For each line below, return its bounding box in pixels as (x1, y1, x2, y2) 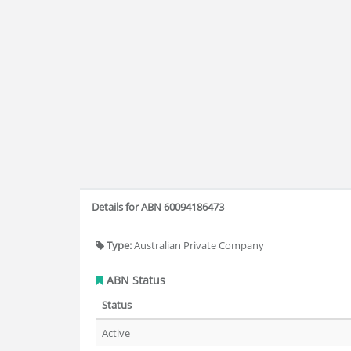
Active (102, 326, 130, 340)
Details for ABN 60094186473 (92, 200, 224, 214)
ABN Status (103, 273, 165, 288)
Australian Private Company (132, 238, 264, 252)
